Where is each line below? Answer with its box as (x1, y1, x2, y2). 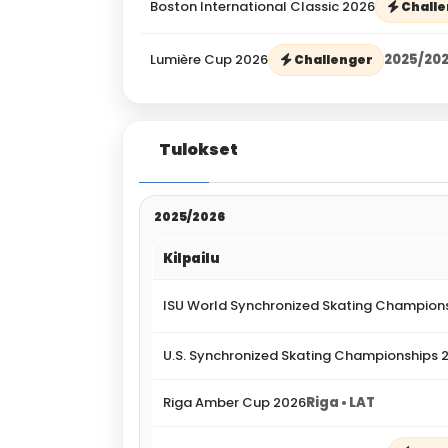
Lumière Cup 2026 (150, 49, 268, 69)
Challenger (294, 50, 373, 68)
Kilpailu (163, 248, 220, 268)
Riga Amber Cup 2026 (163, 392, 306, 412)
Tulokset (159, 137, 238, 161)
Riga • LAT (306, 392, 375, 412)
